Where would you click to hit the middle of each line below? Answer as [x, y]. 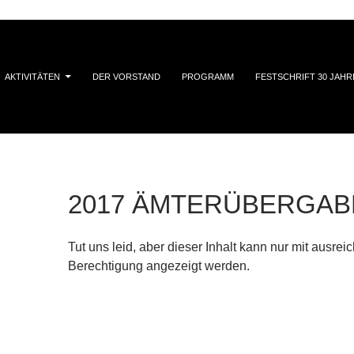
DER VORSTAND [126, 76]
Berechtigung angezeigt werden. [159, 265]
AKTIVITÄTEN [32, 76]
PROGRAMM [208, 76]
